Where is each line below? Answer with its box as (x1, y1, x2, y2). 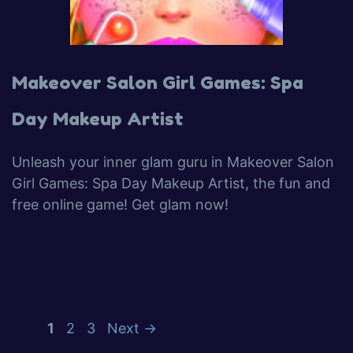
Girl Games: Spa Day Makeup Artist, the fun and (12, 175, 330, 191)
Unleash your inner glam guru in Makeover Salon (12, 154, 334, 170)
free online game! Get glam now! (12, 196, 229, 213)
